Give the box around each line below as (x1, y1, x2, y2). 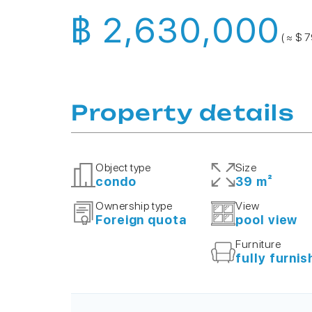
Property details (71, 100, 295, 125)
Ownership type (95, 199, 173, 212)
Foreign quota (95, 212, 187, 227)
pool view (235, 212, 298, 227)
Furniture (235, 237, 281, 251)
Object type (95, 161, 151, 174)
